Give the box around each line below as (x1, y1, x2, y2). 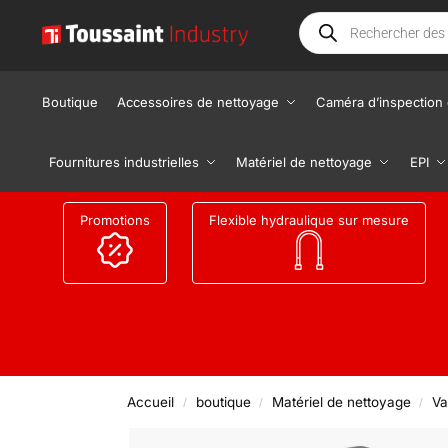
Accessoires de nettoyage (117, 94, 280, 110)
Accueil (127, 394, 175, 410)
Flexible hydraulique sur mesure (208, 212, 409, 228)
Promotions (79, 212, 150, 228)
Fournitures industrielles (49, 154, 200, 170)
